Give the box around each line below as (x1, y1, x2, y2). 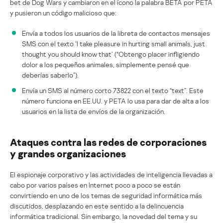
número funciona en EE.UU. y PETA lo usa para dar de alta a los (22, 96, 209, 105)
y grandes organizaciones (10, 147, 126, 159)
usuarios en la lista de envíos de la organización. (22, 107, 165, 115)
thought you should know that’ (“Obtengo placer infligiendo (22, 49, 200, 58)
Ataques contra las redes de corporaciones (10, 135, 207, 148)
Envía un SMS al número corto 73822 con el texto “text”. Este (22, 86, 204, 95)
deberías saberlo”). (22, 70, 79, 79)
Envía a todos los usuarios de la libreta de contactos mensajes (22, 28, 210, 37)
